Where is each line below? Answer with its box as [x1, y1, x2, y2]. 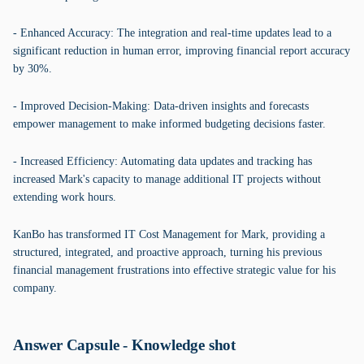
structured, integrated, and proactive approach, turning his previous [13, 246, 322, 258]
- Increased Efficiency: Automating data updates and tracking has [13, 155, 312, 167]
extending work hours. [13, 191, 116, 203]
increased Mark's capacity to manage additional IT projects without [13, 173, 321, 185]
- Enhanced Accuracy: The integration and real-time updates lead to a [13, 27, 331, 39]
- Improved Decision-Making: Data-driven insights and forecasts [13, 100, 309, 112]
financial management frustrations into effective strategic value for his [13, 264, 336, 276]
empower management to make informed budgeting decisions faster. [13, 118, 326, 130]
